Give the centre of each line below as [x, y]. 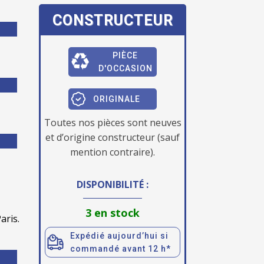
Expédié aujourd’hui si [119, 236]
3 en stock [113, 213]
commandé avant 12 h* [121, 249]
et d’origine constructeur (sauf [113, 137]
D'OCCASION [125, 68]
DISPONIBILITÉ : [113, 184]
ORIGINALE [117, 99]
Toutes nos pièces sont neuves [113, 123]
